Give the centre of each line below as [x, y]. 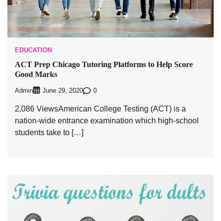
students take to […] [49, 133]
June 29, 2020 [63, 91]
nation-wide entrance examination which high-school [107, 121]
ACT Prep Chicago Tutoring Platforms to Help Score [104, 64]
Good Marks [36, 74]
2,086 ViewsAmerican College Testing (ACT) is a [100, 109]
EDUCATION [33, 50]
